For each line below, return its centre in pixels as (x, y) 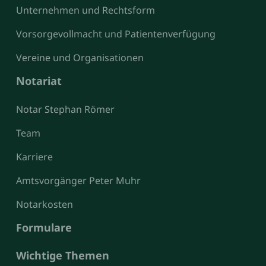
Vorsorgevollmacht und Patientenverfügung (115, 34)
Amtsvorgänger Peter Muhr (78, 181)
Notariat (39, 81)
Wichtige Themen (62, 255)
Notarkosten (44, 205)
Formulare (44, 228)
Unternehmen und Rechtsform (85, 10)
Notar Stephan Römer (65, 109)
